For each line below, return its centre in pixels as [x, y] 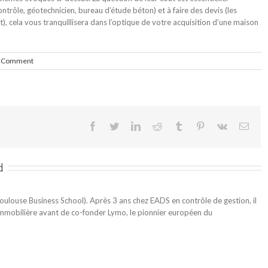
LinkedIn [157, 125]
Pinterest [221, 125]
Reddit [174, 125]
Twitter [132, 125]
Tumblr [197, 125]
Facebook [115, 125]
